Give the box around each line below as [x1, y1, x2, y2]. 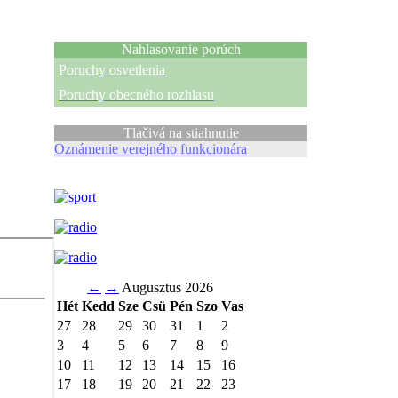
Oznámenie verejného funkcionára [54, 141, 247, 156]
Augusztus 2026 [119, 280, 213, 295]
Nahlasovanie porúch [121, 42, 241, 57]
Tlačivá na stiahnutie [123, 125, 239, 140]
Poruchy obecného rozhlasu [59, 87, 214, 102]
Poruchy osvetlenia [59, 62, 165, 77]
